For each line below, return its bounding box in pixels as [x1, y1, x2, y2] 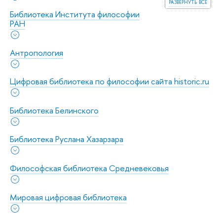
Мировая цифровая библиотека [10, 191, 127, 203]
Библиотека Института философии [10, 8, 140, 20]
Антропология [10, 46, 63, 58]
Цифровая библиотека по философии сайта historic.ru [10, 75, 209, 87]
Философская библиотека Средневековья [10, 162, 169, 174]
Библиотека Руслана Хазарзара [10, 133, 123, 145]
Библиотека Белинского [10, 104, 99, 116]
